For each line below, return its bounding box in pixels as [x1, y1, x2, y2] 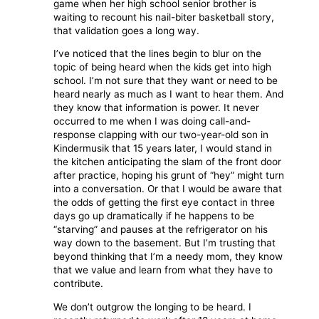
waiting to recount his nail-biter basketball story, [53, 11, 275, 23]
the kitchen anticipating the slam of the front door [53, 156, 282, 168]
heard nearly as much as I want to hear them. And [53, 88, 284, 100]
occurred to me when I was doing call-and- [53, 115, 251, 127]
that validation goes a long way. [53, 24, 200, 36]
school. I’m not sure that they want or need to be [53, 75, 278, 87]
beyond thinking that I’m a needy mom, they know [53, 251, 283, 263]
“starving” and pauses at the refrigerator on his [53, 224, 268, 236]
